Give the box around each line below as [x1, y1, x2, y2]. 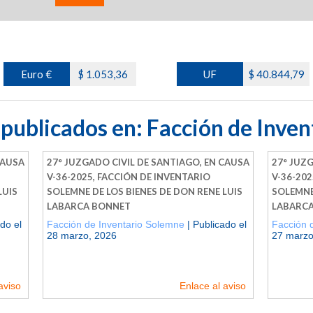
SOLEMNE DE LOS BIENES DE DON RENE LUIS [47, 185, 242, 197]
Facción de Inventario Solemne [47, 218, 184, 230]
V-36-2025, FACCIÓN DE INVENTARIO [47, 170, 210, 182]
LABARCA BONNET [47, 200, 131, 212]
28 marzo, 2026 [47, 229, 117, 241]
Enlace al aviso [180, 279, 246, 291]
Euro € [21, 67, 52, 80]
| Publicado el [184, 218, 247, 230]
